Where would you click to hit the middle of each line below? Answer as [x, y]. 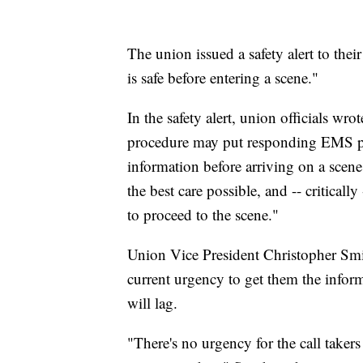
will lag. [152, 302]
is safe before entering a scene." [223, 77]
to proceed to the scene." [203, 214]
